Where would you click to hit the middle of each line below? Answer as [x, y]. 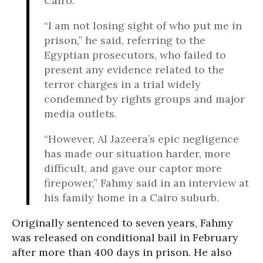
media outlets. [80, 114]
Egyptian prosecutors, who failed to [135, 55]
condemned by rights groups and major [144, 99]
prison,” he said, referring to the [125, 40]
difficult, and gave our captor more [133, 168]
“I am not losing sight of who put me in [143, 26]
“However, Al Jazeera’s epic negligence [141, 139]
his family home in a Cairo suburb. [131, 198]
